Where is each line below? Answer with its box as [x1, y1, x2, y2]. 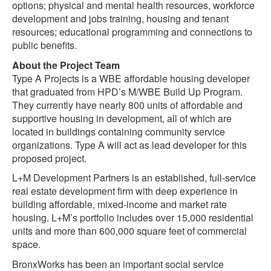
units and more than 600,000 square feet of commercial [12, 224, 247, 238]
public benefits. [12, 38, 77, 52]
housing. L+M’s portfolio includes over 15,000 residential [12, 211, 253, 225]
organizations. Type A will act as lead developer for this [12, 137, 247, 152]
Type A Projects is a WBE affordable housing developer [12, 71, 250, 85]
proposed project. [12, 151, 87, 165]
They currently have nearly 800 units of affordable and [12, 97, 243, 112]
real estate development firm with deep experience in [12, 184, 238, 198]
